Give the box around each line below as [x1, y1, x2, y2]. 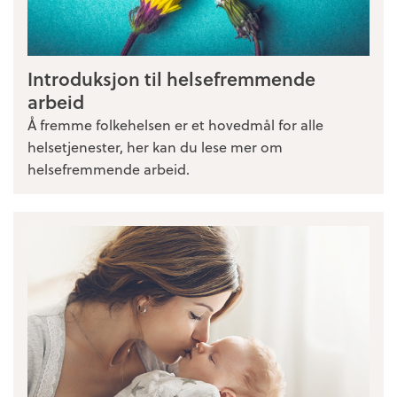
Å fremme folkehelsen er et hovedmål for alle [27, 114, 323, 136]
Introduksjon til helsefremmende [27, 65, 315, 93]
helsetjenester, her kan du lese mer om [27, 136, 283, 158]
